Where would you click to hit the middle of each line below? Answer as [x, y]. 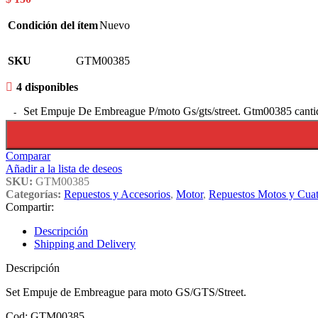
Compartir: [30, 207]
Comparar [28, 155]
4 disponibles [47, 87]
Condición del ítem [53, 25]
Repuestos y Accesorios [117, 194]
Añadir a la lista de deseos [64, 168]
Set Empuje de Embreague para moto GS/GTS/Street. [126, 292]
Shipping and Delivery [85, 243]
